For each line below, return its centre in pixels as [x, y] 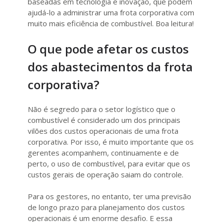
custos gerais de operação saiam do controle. [107, 174]
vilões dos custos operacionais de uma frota [103, 131]
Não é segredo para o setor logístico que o [102, 109]
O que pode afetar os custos [108, 49]
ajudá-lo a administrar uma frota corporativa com [111, 13]
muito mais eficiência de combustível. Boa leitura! [111, 24]
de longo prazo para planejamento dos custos [106, 207]
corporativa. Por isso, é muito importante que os [111, 141]
